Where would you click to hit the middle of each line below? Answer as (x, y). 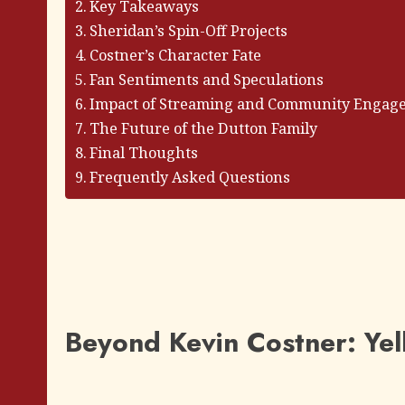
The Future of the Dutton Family (204, 129)
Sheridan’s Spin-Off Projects (189, 31)
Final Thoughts (144, 153)
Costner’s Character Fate (176, 56)
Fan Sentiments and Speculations (207, 80)
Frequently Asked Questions (190, 178)
